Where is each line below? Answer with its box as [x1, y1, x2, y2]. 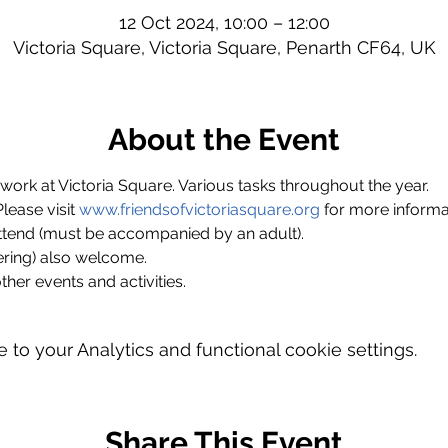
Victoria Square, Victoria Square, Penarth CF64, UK [12, 37, 436, 58]
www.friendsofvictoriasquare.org [78, 200, 320, 219]
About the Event [108, 122, 340, 157]
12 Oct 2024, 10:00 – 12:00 [118, 12, 330, 33]
